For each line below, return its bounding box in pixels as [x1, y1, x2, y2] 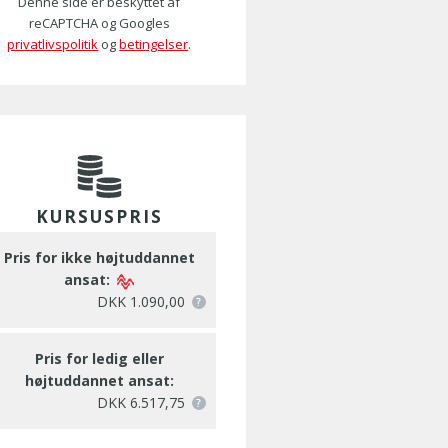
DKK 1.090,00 [96, 292, 185, 311]
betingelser [119, 35, 189, 53]
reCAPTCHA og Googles [28, 14, 170, 32]
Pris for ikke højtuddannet [3, 248, 195, 267]
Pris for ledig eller [34, 349, 164, 368]
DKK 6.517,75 [96, 393, 185, 412]
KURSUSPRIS [35, 205, 163, 228]
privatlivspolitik [7, 35, 99, 53]
